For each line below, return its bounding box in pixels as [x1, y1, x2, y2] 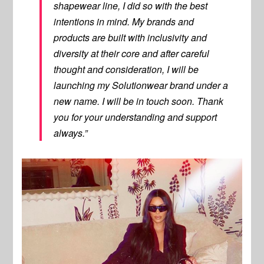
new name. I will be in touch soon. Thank [54, 94, 224, 108]
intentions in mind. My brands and [54, 15, 194, 29]
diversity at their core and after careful [54, 47, 210, 61]
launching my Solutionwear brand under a [54, 78, 229, 93]
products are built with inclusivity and [54, 31, 207, 45]
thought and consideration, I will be [54, 62, 199, 77]
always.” [54, 126, 88, 140]
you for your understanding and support [54, 110, 217, 124]
